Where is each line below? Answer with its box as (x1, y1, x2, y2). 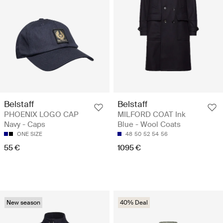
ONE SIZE (17, 130, 42, 138)
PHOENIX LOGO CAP (4, 110, 79, 120)
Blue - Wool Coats (117, 119, 181, 130)
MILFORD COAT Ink (117, 110, 186, 120)
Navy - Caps (4, 119, 45, 130)
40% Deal (120, 199, 148, 207)
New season (6, 199, 40, 207)
